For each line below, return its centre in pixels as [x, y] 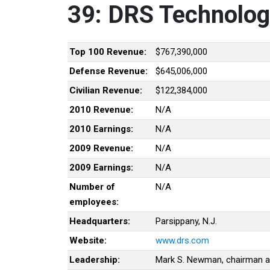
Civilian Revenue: [106, 90]
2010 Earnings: [101, 129]
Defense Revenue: [108, 71]
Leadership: [95, 259]
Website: [88, 240]
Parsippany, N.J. [186, 221]
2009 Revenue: [101, 148]
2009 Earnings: [101, 167]
